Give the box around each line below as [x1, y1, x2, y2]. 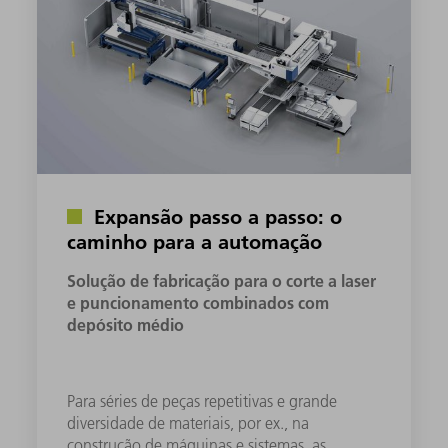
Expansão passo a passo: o [88, 202, 343, 229]
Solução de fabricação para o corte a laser [67, 269, 377, 291]
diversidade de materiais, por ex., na [67, 412, 310, 433]
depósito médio [67, 313, 185, 335]
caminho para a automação [67, 227, 323, 254]
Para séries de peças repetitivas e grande [67, 390, 338, 411]
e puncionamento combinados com [67, 291, 330, 313]
